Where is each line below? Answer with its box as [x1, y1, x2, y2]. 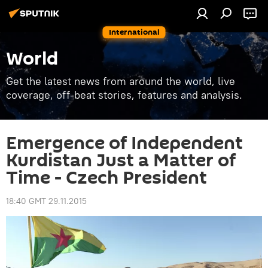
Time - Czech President [6, 165, 207, 191]
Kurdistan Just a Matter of [6, 148, 236, 173]
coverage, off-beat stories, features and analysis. [6, 88, 242, 102]
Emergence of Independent [6, 130, 243, 156]
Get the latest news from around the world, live [6, 74, 235, 88]
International [108, 26, 160, 38]
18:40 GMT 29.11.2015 [6, 196, 87, 206]
